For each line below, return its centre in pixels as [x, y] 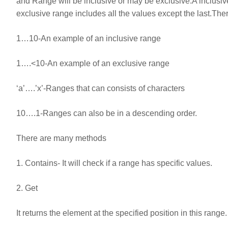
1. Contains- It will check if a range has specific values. [114, 163]
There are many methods [61, 138]
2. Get [27, 188]
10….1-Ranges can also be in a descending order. [107, 113]
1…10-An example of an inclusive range [89, 39]
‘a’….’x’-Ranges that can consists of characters [101, 89]
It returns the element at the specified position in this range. [122, 213]
